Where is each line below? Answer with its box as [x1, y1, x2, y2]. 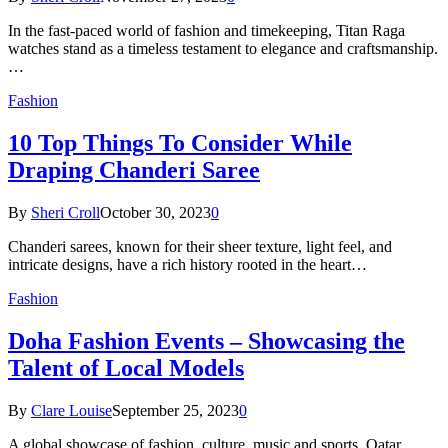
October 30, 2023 [100, 204, 211, 222]
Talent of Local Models [8, 355, 244, 382]
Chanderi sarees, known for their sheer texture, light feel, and [8, 238, 392, 256]
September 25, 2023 [112, 401, 239, 419]
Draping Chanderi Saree [8, 157, 260, 184]
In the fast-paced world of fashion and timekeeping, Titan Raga [8, 22, 405, 40]
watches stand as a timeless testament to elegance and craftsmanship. [8, 40, 438, 58]
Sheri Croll [31, 204, 100, 222]
